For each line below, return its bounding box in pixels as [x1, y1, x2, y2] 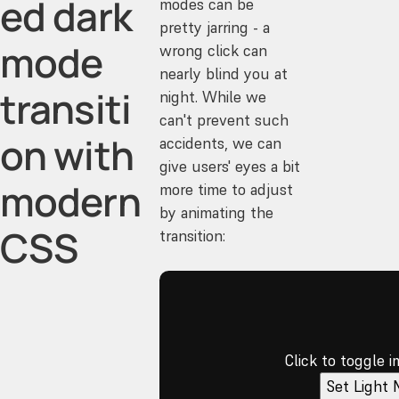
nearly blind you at [159, 63, 289, 84]
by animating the [159, 202, 274, 223]
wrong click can [159, 40, 268, 61]
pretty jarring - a [159, 17, 271, 37]
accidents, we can [159, 133, 282, 153]
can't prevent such [159, 110, 289, 130]
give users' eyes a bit [159, 156, 301, 176]
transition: [159, 225, 226, 246]
